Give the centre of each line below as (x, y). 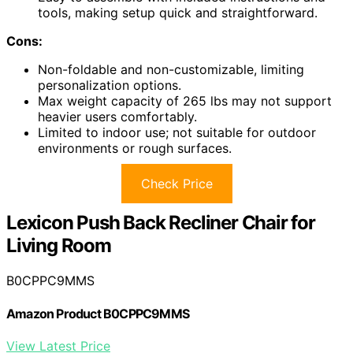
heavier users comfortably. (117, 117)
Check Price (176, 184)
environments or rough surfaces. (135, 149)
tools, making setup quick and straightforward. (178, 13)
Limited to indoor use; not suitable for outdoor (177, 133)
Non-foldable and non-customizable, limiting (171, 70)
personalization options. (110, 85)
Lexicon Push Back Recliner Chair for (161, 223)
